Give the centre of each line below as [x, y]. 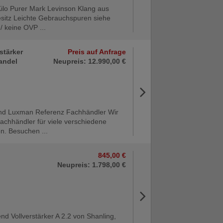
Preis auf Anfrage [97, 52]
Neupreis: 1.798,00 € [91, 165]
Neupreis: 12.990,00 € [89, 61]
